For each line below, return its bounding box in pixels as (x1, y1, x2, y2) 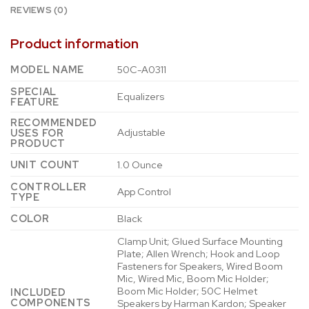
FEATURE (10, 94, 60, 108)
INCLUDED (10, 285, 66, 299)
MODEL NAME (10, 62, 85, 76)
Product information (10, 34, 139, 53)
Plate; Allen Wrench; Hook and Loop (117, 246, 280, 260)
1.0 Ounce (117, 157, 163, 171)
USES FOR (10, 126, 64, 139)
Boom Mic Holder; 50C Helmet (117, 283, 258, 297)
